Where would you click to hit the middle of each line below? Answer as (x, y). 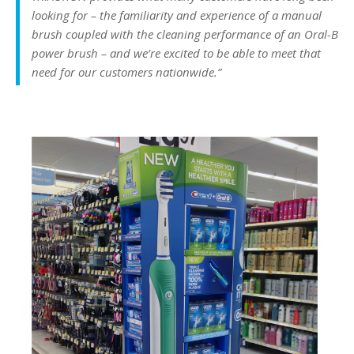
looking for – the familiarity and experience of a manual (177, 15)
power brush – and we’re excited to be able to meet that (176, 53)
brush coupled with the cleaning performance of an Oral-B (185, 34)
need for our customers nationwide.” (126, 72)
